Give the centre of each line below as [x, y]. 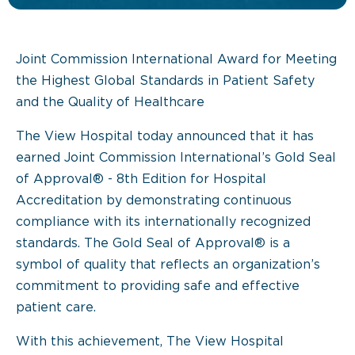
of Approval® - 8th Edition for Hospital [141, 179]
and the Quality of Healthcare [110, 103]
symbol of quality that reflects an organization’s [168, 265]
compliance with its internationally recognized [163, 222]
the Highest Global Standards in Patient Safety [165, 81]
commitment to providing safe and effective [158, 286]
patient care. [56, 308]
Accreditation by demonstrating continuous [154, 201]
